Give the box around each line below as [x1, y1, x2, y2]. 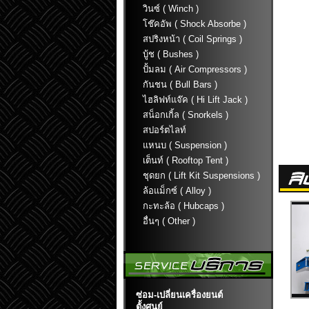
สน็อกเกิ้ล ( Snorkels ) [143, 110, 228, 120]
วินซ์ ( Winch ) [143, 3, 199, 14]
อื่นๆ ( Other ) [143, 216, 195, 226]
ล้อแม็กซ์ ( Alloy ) [143, 186, 211, 196]
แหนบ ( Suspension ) [143, 140, 227, 150]
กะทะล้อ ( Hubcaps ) [143, 201, 224, 211]
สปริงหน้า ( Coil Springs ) [143, 34, 242, 44]
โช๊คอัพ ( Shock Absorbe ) [143, 19, 246, 29]
